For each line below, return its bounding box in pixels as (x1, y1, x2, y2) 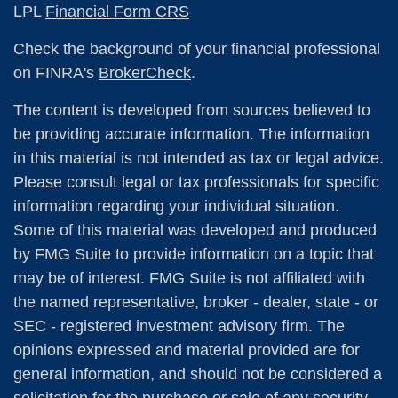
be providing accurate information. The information (13, 124, 370, 143)
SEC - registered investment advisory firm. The (13, 316, 345, 335)
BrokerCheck (99, 63, 191, 82)
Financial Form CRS (45, 2, 189, 20)
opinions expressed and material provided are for (13, 340, 360, 359)
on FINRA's (13, 63, 99, 82)
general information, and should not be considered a (13, 364, 382, 383)
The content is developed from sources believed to (13, 100, 370, 119)
